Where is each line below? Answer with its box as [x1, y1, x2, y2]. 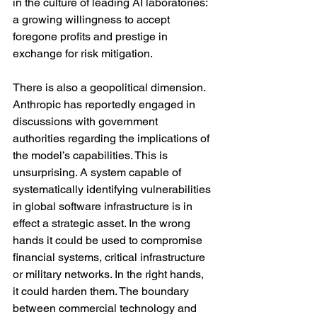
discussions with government [13, 115, 161, 128]
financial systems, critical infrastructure [13, 250, 208, 264]
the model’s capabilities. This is [13, 149, 171, 162]
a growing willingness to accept [13, 13, 173, 26]
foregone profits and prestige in [13, 30, 171, 43]
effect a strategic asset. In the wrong [13, 217, 193, 230]
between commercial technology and [13, 301, 200, 315]
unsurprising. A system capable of [13, 166, 184, 179]
